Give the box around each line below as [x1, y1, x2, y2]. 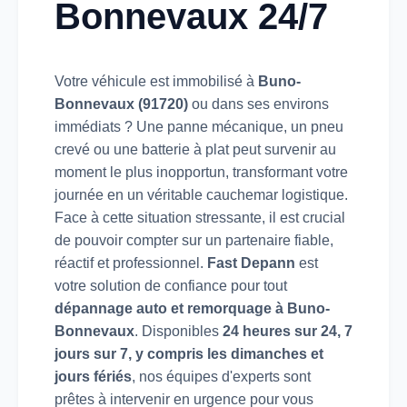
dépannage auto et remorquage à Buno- [55, 300, 330, 316]
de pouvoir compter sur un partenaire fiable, [55, 232, 333, 248]
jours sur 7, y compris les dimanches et [55, 345, 323, 362]
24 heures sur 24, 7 [223, 323, 352, 339]
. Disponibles [134, 323, 223, 339]
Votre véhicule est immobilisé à [55, 73, 258, 89]
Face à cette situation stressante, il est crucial [55, 209, 345, 225]
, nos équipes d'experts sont [132, 368, 311, 384]
